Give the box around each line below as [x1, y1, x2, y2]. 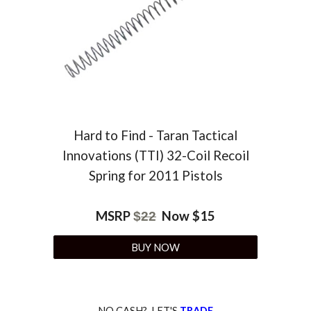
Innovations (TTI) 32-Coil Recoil [62, 148, 249, 164]
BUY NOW [131, 241, 180, 253]
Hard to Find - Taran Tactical [74, 128, 237, 144]
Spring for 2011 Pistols [88, 168, 223, 184]
